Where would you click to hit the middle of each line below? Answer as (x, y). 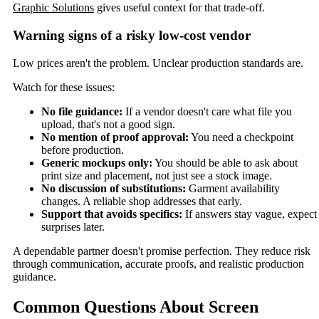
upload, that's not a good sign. (108, 124)
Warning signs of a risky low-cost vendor (132, 36)
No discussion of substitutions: (114, 188)
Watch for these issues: (64, 87)
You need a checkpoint (241, 137)
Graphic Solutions (53, 8)
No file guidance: (82, 111)
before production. (83, 150)
